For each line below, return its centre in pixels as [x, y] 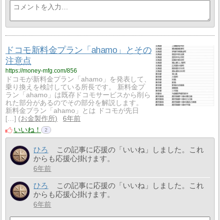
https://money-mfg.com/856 [41, 70]
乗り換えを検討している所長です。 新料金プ [75, 87]
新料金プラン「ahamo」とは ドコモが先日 [72, 111]
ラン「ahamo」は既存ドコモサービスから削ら [78, 95]
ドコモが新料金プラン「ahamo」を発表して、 [78, 80]
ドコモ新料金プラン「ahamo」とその [79, 50]
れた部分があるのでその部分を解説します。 [74, 103]
